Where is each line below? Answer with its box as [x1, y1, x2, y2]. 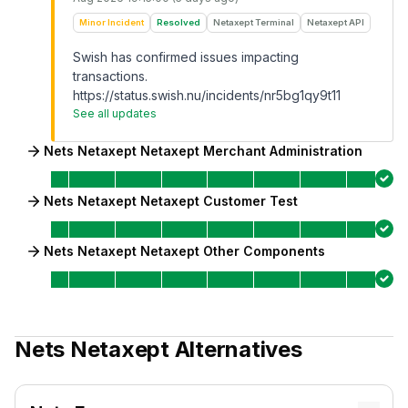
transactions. [73, 68, 148, 84]
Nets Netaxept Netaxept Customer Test [44, 193, 298, 209]
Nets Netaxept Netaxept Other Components [44, 243, 325, 259]
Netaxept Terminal [213, 17, 294, 27]
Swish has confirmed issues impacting [73, 49, 299, 65]
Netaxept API [307, 17, 364, 27]
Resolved [157, 17, 200, 27]
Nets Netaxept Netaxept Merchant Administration [44, 143, 362, 158]
